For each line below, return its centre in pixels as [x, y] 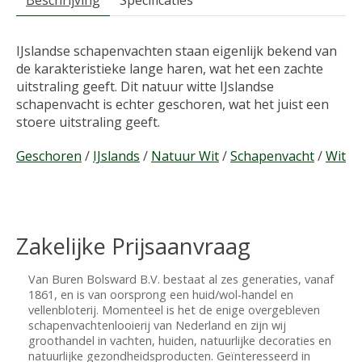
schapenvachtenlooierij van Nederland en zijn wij [157, 326]
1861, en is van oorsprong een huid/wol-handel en [161, 295]
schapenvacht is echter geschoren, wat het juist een [173, 105]
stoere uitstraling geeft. [88, 122]
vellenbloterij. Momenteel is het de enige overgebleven [174, 310]
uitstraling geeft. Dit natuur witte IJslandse [145, 87]
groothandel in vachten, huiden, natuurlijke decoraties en [180, 341]
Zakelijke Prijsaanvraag [133, 246]
